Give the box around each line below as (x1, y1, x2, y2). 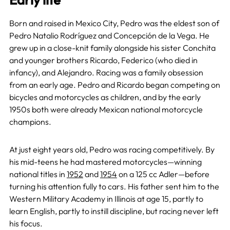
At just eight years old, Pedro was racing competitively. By (9, 144, 215, 155)
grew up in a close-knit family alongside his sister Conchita (9, 42, 216, 53)
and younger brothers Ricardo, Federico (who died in (9, 54, 198, 65)
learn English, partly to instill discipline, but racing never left (9, 205, 219, 216)
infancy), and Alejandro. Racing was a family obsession (9, 67, 203, 78)
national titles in (9, 168, 67, 179)
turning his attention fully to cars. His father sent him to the (9, 181, 219, 191)
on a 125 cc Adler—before (117, 168, 209, 179)
